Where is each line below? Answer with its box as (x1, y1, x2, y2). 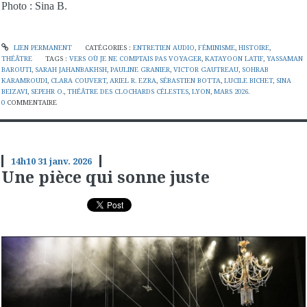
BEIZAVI (1, 86, 27, 96)
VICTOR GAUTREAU (173, 64, 238, 74)
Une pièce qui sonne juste (1, 165, 210, 188)
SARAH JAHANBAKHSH (35, 64, 107, 74)
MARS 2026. (214, 86, 249, 96)
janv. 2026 (49, 154, 92, 167)
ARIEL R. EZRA (110, 75, 156, 85)
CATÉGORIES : (84, 42, 133, 52)
